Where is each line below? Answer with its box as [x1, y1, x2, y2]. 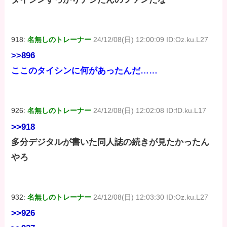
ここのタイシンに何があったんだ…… [11, 66, 158, 76]
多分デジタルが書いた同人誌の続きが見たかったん [11, 137, 210, 147]
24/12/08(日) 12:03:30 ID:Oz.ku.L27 [93, 193, 209, 201]
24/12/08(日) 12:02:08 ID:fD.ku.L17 [93, 106, 207, 115]
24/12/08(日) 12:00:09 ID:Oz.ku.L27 [93, 35, 209, 44]
